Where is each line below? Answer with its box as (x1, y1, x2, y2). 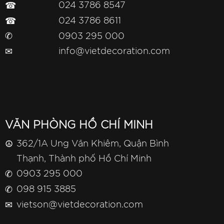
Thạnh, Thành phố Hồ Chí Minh (16, 154, 151, 164)
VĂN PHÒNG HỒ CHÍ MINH (5, 120, 153, 131)
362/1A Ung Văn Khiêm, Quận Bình (16, 139, 169, 149)
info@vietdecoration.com (58, 47, 170, 56)
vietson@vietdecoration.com (16, 200, 143, 210)
